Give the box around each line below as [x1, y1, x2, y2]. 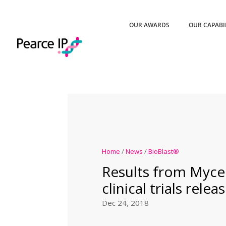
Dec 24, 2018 [101, 198, 149, 208]
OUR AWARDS [129, 21, 170, 29]
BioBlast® [148, 147, 179, 156]
